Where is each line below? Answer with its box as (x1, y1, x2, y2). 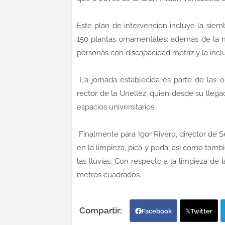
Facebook (142, 207, 172, 215)
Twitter (190, 207, 212, 215)
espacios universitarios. (77, 102, 158, 111)
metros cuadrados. (77, 170, 141, 179)
